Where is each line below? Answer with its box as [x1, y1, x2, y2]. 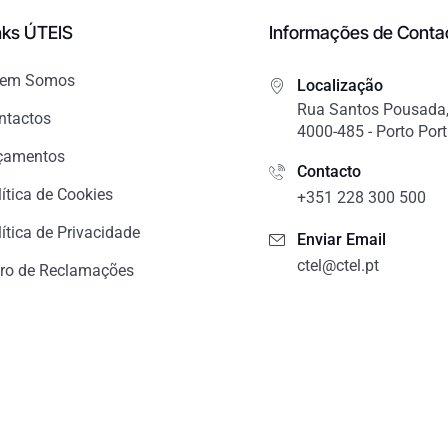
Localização [297, 75, 383, 95]
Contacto [297, 161, 361, 181]
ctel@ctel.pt [297, 255, 379, 275]
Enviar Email [297, 229, 386, 249]
